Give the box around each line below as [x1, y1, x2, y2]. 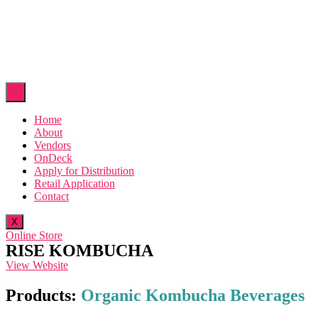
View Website [6, 259, 68, 271]
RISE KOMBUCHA [6, 241, 153, 260]
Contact [34, 190, 69, 202]
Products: [6, 285, 77, 305]
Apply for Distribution [34, 165, 134, 177]
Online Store [6, 229, 62, 241]
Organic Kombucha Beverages [81, 285, 305, 305]
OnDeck [34, 152, 72, 164]
